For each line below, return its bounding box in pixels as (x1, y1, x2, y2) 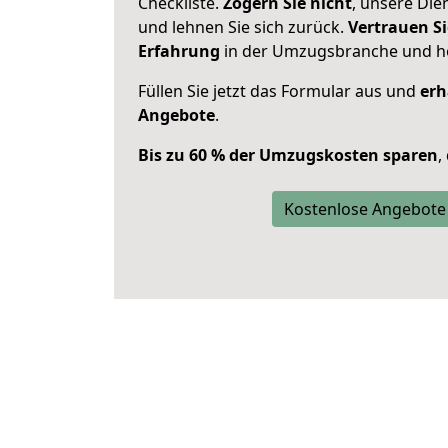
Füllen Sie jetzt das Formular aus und (138, 80, 420, 102)
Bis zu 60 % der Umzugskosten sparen (138, 144, 438, 166)
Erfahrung (138, 40, 220, 62)
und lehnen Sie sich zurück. (138, 16, 348, 38)
